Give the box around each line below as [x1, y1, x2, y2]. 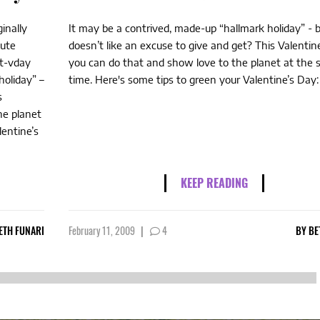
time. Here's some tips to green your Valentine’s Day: [69, 73, 319, 86]
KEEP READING [181, 174, 248, 191]
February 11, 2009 [69, 223, 137, 238]
